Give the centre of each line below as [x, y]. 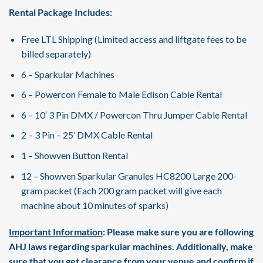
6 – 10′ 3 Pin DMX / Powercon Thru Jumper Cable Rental [134, 114]
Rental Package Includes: [60, 12]
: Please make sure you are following [178, 232]
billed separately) [56, 54]
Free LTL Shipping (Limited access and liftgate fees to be [134, 39]
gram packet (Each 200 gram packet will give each [121, 190]
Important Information [56, 232]
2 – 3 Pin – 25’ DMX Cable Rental [87, 135]
